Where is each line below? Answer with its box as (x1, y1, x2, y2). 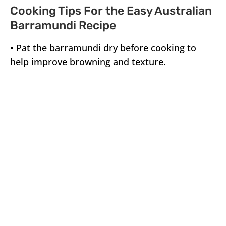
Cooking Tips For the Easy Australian (10, 3, 212, 18)
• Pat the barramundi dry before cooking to (10, 41, 196, 54)
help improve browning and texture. (10, 55, 166, 68)
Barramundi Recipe (10, 18, 116, 32)
